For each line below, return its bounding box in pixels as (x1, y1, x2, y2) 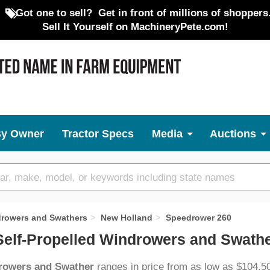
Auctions (210, 128, 256, 140)
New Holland (101, 213, 152, 222)
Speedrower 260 (166, 213, 231, 222)
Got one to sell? (15, 7, 92, 18)
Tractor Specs (62, 128, 134, 140)
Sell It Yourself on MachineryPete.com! (42, 21, 228, 32)
